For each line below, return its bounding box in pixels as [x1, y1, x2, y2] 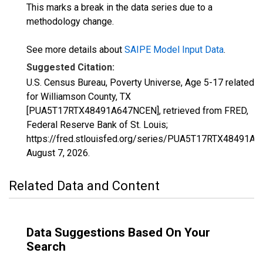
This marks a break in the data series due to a [26, 2, 213, 13]
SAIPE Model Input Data [124, 44, 224, 55]
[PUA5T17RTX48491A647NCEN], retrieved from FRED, [26, 105, 248, 116]
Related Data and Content [9, 178, 160, 193]
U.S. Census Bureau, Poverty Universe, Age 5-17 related [26, 77, 254, 88]
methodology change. [26, 16, 114, 27]
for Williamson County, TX [26, 91, 131, 102]
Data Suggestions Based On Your [26, 225, 210, 240]
